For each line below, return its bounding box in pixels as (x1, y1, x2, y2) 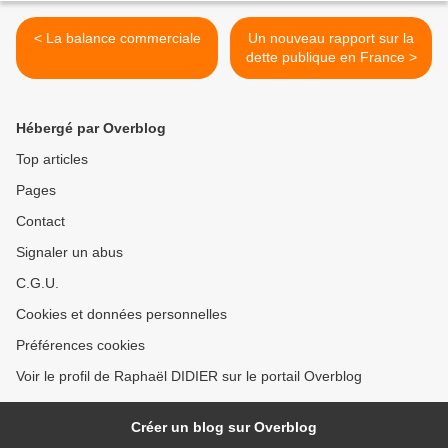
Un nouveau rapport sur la (248, 30, 414, 47)
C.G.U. (16, 275, 59, 292)
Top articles (16, 151, 88, 168)
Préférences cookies (16, 337, 145, 354)
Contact (16, 213, 65, 230)
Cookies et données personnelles (16, 306, 227, 323)
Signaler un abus (16, 244, 123, 261)
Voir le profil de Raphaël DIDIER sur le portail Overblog (16, 368, 362, 385)
